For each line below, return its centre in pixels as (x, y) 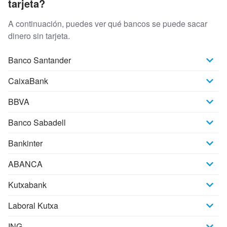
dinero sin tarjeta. (39, 36)
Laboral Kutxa (33, 206)
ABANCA (25, 164)
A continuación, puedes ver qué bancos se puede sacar (108, 24)
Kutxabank (27, 185)
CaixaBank (28, 81)
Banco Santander (40, 60)
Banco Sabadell (37, 123)
